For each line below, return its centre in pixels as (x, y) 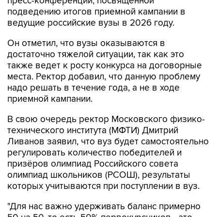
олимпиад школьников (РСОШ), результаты (99, 155)
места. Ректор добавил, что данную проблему (104, 56)
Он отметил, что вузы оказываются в (86, 23)
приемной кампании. (50, 79)
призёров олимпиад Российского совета (93, 144)
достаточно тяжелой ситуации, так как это (96, 34)
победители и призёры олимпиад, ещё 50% (99, 209)
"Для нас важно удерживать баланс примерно (104, 186)
